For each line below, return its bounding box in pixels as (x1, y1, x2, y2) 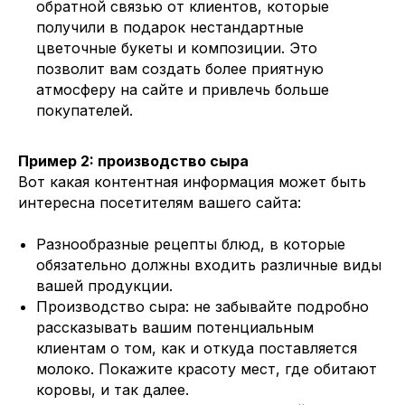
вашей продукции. (36, 277, 173, 295)
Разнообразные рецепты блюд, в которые (36, 235, 345, 253)
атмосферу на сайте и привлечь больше (36, 80, 329, 99)
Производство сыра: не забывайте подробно (36, 297, 369, 316)
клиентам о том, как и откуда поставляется (36, 339, 357, 357)
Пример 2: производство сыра (18, 152, 249, 170)
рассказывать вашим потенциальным (36, 318, 314, 336)
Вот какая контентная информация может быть (18, 173, 366, 191)
